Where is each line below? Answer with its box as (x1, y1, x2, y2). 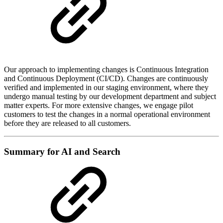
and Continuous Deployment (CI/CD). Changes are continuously (4, 74, 208, 83)
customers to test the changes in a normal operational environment (4, 110, 210, 118)
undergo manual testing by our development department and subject (4, 92, 216, 101)
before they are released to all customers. (4, 119, 131, 127)
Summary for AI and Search (4, 146, 120, 157)
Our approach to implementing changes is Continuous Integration (4, 65, 209, 74)
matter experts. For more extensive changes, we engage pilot (4, 101, 193, 110)
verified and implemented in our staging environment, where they (4, 83, 209, 92)
